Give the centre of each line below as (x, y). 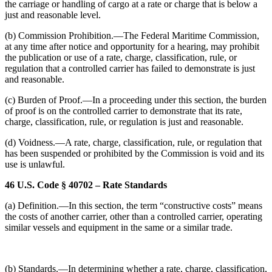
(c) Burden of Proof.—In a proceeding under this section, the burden (136, 100)
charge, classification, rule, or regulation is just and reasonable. (124, 122)
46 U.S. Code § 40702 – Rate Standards (86, 185)
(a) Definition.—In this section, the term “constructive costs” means (134, 206)
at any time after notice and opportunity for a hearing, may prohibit (132, 46)
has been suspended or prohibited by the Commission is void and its (134, 153)
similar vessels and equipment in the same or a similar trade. (119, 227)
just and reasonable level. (53, 15)
